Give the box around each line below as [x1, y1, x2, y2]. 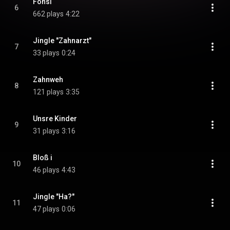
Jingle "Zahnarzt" [33, 36, 91, 45]
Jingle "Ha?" [33, 193, 74, 201]
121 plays [33, 88, 64, 96]
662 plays [33, 10, 64, 18]
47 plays [33, 205, 60, 213]
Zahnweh [33, 75, 63, 84]
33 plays [33, 49, 60, 57]
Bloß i [33, 154, 52, 162]
